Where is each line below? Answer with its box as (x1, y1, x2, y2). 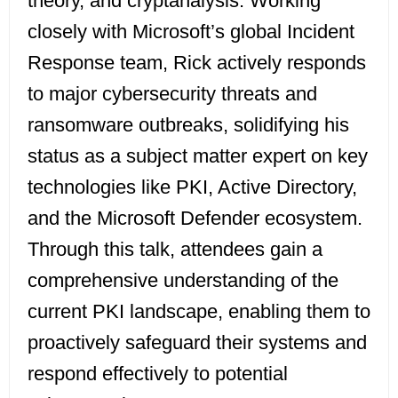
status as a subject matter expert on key (28, 145, 368, 168)
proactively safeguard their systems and (28, 331, 367, 354)
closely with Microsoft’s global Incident (28, 20, 354, 44)
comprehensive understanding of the (28, 269, 338, 292)
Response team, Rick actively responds (28, 52, 366, 75)
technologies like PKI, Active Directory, (28, 176, 357, 199)
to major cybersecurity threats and (28, 83, 317, 106)
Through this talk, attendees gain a (28, 238, 322, 261)
